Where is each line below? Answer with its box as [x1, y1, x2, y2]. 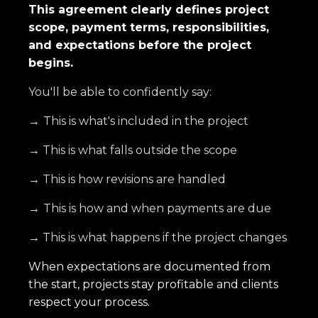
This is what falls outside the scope [40, 143, 237, 157]
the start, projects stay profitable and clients [28, 277, 278, 291]
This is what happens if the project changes [40, 230, 287, 244]
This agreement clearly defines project [28, 2, 269, 16]
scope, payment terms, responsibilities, [28, 20, 269, 34]
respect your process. [28, 295, 150, 309]
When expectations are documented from [28, 259, 270, 273]
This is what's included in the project [43, 114, 248, 128]
